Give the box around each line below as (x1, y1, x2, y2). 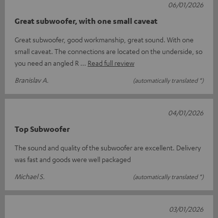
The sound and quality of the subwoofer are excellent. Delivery (15, 143, 201, 152)
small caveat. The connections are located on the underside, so (15, 47, 202, 56)
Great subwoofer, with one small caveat (15, 16, 158, 26)
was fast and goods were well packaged (15, 155, 131, 164)
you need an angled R (15, 58, 80, 68)
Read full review (88, 58, 134, 68)
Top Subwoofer (15, 124, 70, 134)
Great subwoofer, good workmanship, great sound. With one (15, 35, 194, 44)
